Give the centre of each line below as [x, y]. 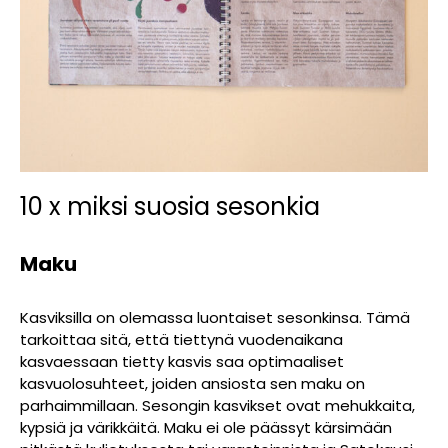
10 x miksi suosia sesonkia [170, 206]
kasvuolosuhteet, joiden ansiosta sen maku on [192, 383]
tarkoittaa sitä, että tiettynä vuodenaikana [181, 339]
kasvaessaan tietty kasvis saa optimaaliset [182, 361]
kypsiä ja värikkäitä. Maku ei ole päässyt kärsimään [206, 427]
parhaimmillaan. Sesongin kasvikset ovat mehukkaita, [217, 405]
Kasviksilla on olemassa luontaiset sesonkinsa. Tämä [215, 317]
